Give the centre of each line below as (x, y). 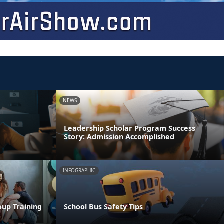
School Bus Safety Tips (103, 206)
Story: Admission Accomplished (119, 136)
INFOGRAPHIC (79, 170)
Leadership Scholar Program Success (130, 128)
